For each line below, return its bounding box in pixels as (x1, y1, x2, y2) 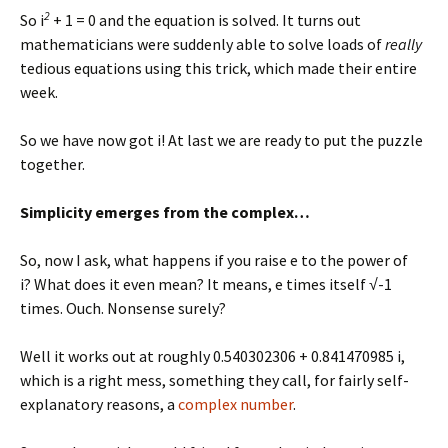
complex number (178, 394, 293, 414)
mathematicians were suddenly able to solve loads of (20, 34, 385, 54)
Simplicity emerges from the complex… (20, 202, 310, 222)
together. (20, 154, 85, 174)
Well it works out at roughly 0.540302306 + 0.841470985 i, (20, 346, 405, 366)
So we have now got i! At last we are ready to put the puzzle (20, 130, 423, 150)
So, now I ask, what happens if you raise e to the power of (20, 250, 408, 270)
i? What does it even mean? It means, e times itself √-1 (20, 274, 392, 294)
